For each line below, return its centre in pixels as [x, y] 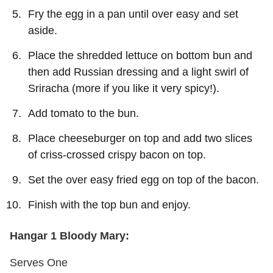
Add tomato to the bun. [83, 113]
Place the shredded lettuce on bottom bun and [140, 55]
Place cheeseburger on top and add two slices [140, 138]
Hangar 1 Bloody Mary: [69, 236]
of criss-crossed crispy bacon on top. [117, 154]
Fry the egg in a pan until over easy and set [133, 14]
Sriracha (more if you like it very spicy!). [124, 88]
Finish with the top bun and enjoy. [109, 204]
